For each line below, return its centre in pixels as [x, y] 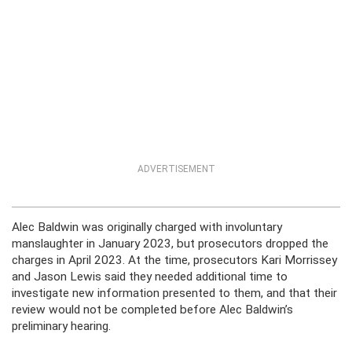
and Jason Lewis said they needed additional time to [150, 277]
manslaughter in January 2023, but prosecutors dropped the [170, 244]
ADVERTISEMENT [176, 169]
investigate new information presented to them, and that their [174, 293]
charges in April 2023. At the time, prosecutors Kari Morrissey [174, 260]
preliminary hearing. [61, 326]
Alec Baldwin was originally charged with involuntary [147, 227]
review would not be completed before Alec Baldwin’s [152, 310]
